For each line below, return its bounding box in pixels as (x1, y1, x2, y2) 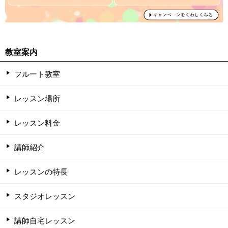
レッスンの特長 (14, 165, 68, 177)
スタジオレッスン (14, 190, 75, 201)
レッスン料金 (14, 117, 60, 128)
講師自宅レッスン (14, 214, 75, 225)
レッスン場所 (14, 92, 60, 103)
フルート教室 (14, 68, 60, 79)
